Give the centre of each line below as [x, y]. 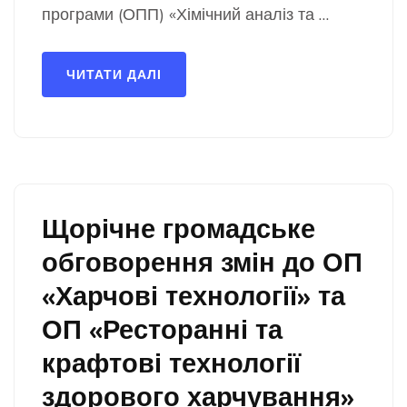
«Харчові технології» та [194, 295]
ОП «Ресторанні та [162, 329]
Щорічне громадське [179, 228]
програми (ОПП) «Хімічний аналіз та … [185, 14]
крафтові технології [171, 362]
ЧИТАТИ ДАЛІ [114, 74]
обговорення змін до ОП [202, 262]
